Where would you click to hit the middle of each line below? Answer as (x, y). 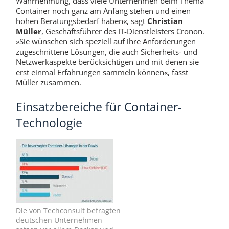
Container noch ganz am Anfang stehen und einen (103, 11)
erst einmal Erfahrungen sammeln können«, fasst (102, 72)
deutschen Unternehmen (59, 220)
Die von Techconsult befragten (68, 211)
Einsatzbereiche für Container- (98, 107)
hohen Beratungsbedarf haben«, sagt (81, 21)
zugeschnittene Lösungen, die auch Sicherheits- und (106, 52)
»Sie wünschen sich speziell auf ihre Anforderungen (106, 42)
